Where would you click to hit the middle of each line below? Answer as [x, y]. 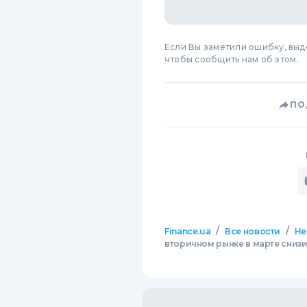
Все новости [253, 231]
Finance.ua [188, 231]
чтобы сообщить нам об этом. [232, 59]
